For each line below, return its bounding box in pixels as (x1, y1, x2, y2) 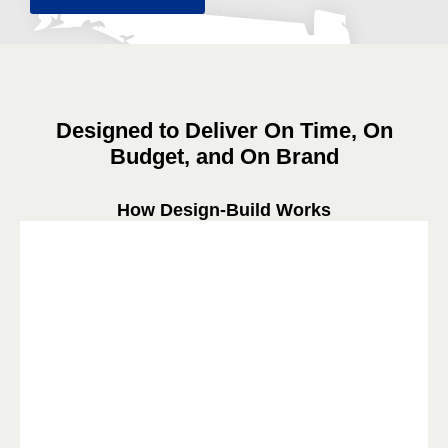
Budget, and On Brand (109, 143, 339, 169)
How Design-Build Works (117, 199, 331, 220)
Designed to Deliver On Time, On (55, 117, 393, 143)
